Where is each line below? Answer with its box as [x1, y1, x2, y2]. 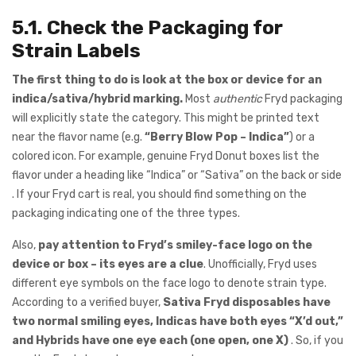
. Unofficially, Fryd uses [203, 257, 317, 272]
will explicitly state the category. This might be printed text [12, 111, 319, 126]
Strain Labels [12, 38, 141, 62]
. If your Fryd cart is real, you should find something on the [12, 188, 307, 202]
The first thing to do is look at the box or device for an [12, 73, 322, 87]
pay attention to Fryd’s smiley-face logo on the [38, 238, 312, 253]
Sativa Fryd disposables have [163, 296, 331, 310]
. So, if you [288, 334, 343, 348]
